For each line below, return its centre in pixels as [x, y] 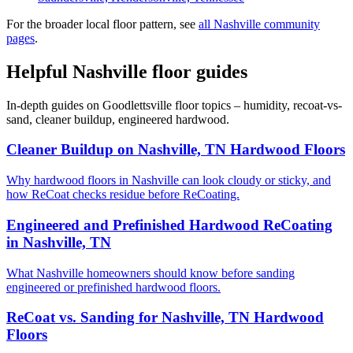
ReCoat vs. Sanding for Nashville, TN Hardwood [165, 318]
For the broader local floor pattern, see [102, 24]
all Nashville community [259, 24]
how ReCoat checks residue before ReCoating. [123, 195]
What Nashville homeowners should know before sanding [150, 273]
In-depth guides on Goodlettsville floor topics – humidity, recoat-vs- [174, 105]
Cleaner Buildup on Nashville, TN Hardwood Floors [176, 150]
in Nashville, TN [59, 242]
